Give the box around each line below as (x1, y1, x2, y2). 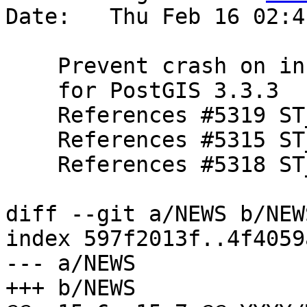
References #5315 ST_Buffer (5, 127, 58, 153)
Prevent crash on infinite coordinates (5, 53, 58, 79)
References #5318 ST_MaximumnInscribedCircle (5, 152, 58, 177)
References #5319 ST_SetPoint (5, 103, 58, 128)
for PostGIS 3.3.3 (5, 78, 58, 103)
